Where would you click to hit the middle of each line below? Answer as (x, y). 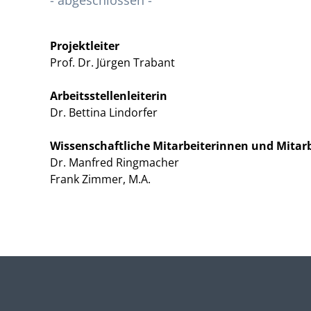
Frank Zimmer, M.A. (100, 179)
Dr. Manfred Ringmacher (115, 162)
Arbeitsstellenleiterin (109, 96)
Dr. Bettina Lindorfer (104, 112)
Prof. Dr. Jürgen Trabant (112, 62)
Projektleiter (85, 46)
